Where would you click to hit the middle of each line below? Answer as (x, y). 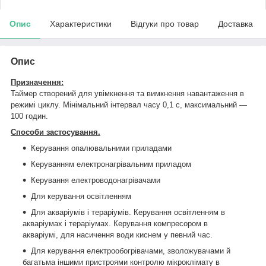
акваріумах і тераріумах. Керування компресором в (115, 223)
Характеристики (81, 23)
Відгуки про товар (165, 23)
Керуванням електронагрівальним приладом (111, 164)
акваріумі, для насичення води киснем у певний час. (118, 235)
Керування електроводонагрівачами (96, 180)
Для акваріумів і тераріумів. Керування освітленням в (128, 212)
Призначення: (37, 82)
